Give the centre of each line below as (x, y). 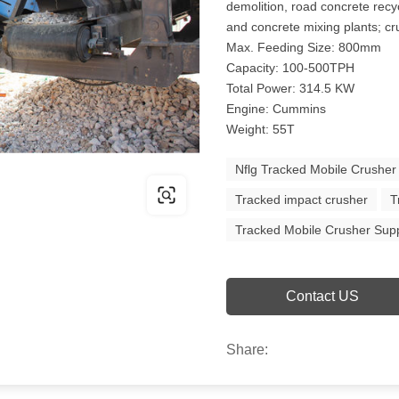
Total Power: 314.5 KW (291, 88)
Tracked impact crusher (302, 199)
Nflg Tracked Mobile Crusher (316, 169)
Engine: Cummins (277, 109)
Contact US (322, 296)
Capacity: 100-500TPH (291, 68)
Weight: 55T (261, 129)
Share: (248, 350)
